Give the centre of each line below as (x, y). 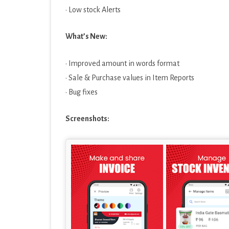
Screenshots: (87, 119)
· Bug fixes (82, 92)
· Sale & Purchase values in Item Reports (130, 78)
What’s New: (86, 36)
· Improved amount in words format (122, 63)
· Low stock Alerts (93, 10)
